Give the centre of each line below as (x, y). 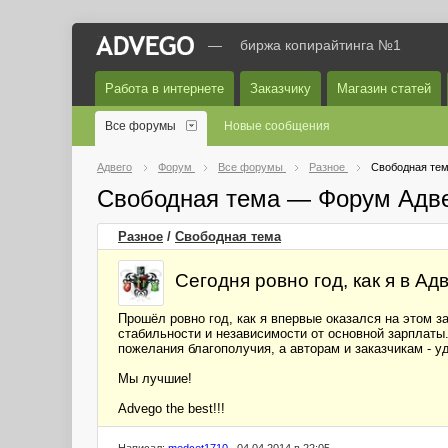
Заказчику (280, 88)
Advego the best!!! (171, 408)
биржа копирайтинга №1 (320, 45)
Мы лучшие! (155, 378)
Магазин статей (384, 88)
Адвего (114, 167)
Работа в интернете (164, 88)
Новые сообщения (277, 126)
